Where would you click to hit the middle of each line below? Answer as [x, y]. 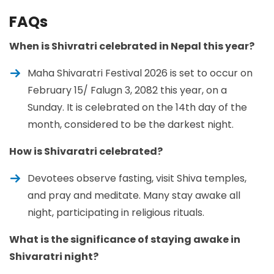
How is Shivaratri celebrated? [86, 151]
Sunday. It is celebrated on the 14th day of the [137, 107]
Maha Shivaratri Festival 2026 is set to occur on [140, 73]
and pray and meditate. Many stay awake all [134, 195]
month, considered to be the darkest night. [131, 124]
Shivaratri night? [54, 256]
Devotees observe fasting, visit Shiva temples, [137, 178]
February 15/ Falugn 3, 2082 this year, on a [127, 90]
